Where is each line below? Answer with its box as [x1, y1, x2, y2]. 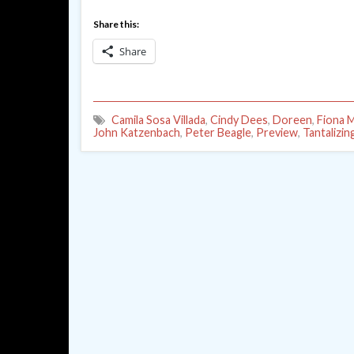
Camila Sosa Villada [111, 112, 205, 126]
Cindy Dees [210, 112, 268, 126]
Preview [256, 125, 298, 139]
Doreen [273, 112, 312, 126]
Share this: [93, 17, 139, 30]
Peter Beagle [185, 125, 251, 139]
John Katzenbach [93, 125, 180, 139]
